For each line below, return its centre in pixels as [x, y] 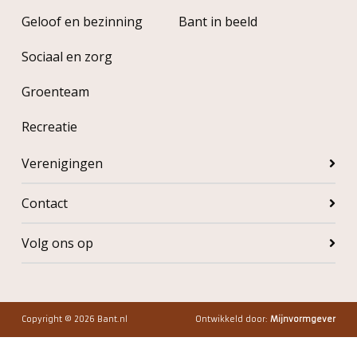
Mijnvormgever [303, 319]
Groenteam [55, 92]
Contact [44, 203]
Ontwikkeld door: [233, 319]
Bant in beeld [218, 22]
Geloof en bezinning [82, 22]
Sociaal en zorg [67, 57]
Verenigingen [62, 163]
